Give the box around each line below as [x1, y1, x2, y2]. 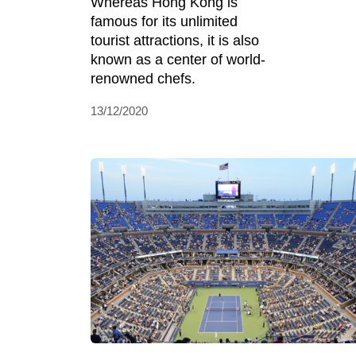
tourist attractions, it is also [91, 33, 259, 49]
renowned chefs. [91, 71, 195, 87]
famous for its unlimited [91, 14, 238, 30]
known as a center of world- [91, 52, 265, 68]
